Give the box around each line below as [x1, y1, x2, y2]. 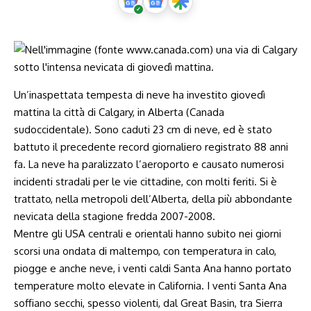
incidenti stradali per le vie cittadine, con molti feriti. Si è [14, 175, 277, 188]
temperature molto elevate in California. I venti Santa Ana [14, 279, 287, 292]
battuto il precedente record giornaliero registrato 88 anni [14, 140, 288, 153]
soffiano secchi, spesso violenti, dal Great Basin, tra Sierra [14, 296, 283, 310]
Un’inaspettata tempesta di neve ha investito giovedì [14, 88, 265, 101]
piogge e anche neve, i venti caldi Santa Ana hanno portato [14, 262, 292, 275]
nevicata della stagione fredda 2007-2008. [14, 210, 215, 223]
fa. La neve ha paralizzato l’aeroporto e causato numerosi [14, 158, 284, 171]
